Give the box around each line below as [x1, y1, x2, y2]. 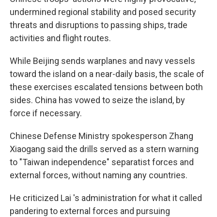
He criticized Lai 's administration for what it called [10, 193, 202, 203]
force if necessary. [10, 108, 82, 118]
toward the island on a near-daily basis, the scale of [10, 69, 204, 79]
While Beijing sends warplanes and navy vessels [10, 56, 195, 66]
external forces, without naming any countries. [10, 170, 187, 180]
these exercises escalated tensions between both [10, 82, 203, 92]
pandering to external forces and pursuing [10, 206, 170, 216]
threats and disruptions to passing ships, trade [10, 20, 187, 30]
